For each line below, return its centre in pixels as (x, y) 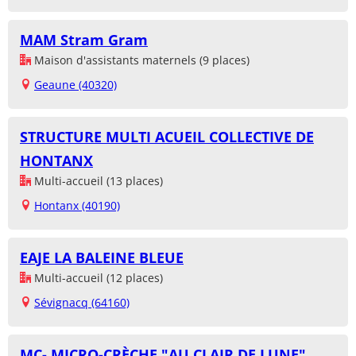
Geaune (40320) (75, 85)
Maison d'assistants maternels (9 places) (140, 60)
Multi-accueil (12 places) (97, 278)
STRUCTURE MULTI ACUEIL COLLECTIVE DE (167, 137)
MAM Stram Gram (84, 40)
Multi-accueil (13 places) (97, 181)
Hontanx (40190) (77, 206)
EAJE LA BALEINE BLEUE (102, 258)
